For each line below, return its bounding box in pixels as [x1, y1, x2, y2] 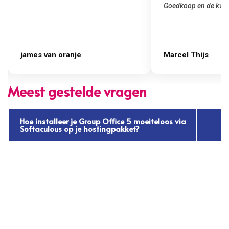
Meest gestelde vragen [8, 82, 147, 101]
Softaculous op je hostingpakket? [20, 123, 140, 134]
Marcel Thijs [164, 50, 209, 60]
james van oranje [20, 50, 82, 60]
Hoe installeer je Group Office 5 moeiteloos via [20, 116, 187, 127]
